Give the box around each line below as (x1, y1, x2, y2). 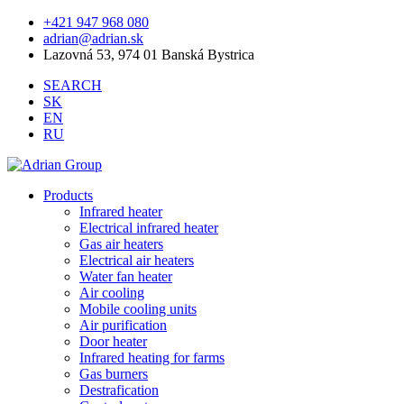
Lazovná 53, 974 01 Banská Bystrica (43, 47, 254, 62)
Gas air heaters (79, 236, 163, 252)
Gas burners (79, 366, 148, 381)
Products (43, 188, 93, 203)
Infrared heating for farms (79, 350, 225, 365)
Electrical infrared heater (79, 220, 218, 235)
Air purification (79, 317, 167, 333)
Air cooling (79, 285, 144, 300)
